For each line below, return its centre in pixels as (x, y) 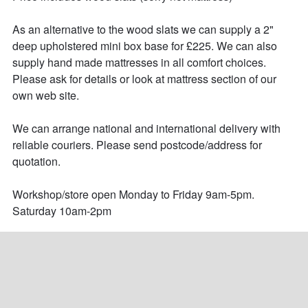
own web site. (45, 96)
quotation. (36, 162)
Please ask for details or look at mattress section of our (145, 79)
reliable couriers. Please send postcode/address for (138, 145)
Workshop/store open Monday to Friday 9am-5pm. (133, 195)
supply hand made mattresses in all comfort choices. (140, 63)
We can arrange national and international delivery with (147, 129)
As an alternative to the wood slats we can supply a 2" (144, 30)
